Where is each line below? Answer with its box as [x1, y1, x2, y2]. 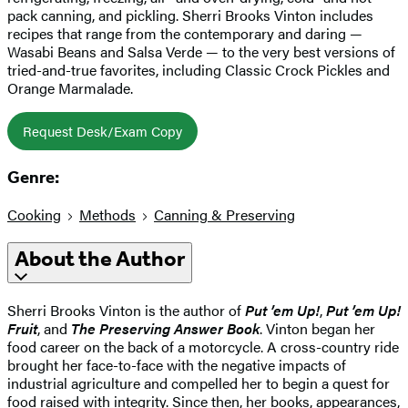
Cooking [7, 204, 61, 226]
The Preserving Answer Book [71, 317, 260, 339]
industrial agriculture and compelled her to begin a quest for [7, 372, 390, 393]
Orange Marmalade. [7, 76, 133, 98]
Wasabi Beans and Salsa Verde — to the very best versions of [7, 40, 395, 62]
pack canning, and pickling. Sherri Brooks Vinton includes [7, 4, 373, 25]
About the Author [15, 246, 185, 272]
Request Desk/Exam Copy [23, 120, 182, 140]
